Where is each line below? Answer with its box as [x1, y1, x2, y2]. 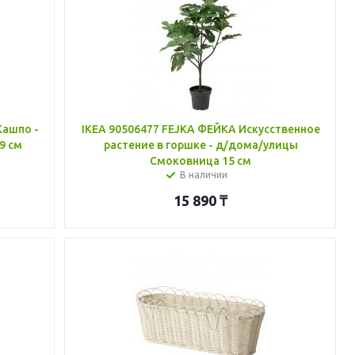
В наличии [180, 170, 228, 180]
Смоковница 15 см [150, 155, 252, 167]
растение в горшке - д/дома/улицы [103, 139, 298, 151]
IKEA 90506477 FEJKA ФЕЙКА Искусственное [81, 123, 320, 136]
